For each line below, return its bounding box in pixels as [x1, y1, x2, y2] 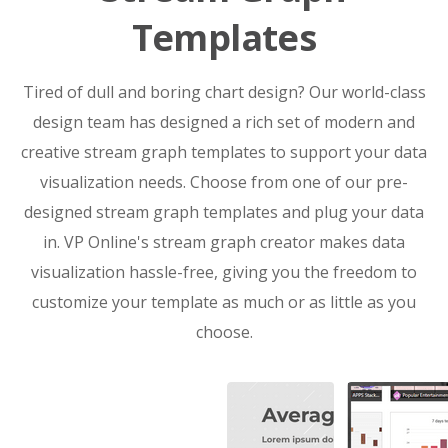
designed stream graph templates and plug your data [24, 200, 424, 223]
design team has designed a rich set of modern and [33, 110, 415, 133]
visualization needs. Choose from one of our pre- [40, 170, 408, 193]
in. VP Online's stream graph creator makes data [43, 230, 405, 253]
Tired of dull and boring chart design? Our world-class [22, 80, 426, 103]
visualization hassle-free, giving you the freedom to [31, 260, 417, 283]
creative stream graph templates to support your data [21, 140, 427, 163]
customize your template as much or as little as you [32, 290, 416, 313]
